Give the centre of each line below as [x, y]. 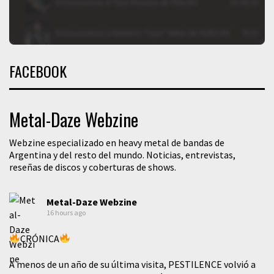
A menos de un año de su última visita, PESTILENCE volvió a [132, 264]
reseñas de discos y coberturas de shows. [93, 167]
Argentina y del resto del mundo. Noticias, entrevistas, [122, 154]
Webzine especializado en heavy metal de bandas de [117, 142]
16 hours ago [66, 212]
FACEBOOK [38, 71]
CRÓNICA [40, 238]
